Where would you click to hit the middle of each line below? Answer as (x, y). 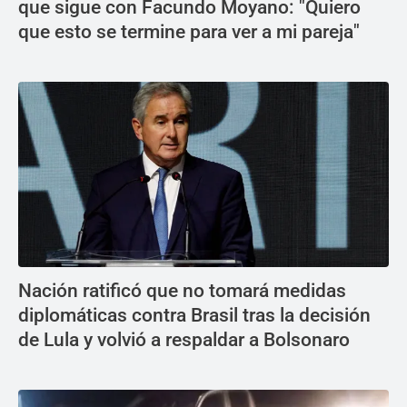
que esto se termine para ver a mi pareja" (189, 32)
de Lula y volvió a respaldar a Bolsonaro (184, 340)
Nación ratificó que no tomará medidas (182, 291)
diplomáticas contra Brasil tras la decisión (194, 316)
